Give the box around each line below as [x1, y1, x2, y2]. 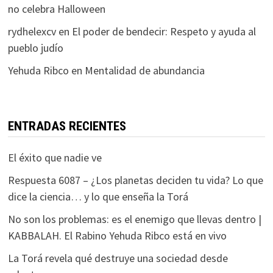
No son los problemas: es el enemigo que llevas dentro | [7, 212, 261, 226]
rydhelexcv [7, 24, 56, 38]
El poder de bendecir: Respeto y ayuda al [71, 24, 256, 38]
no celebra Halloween [7, 2, 105, 16]
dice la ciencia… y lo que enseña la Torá [7, 190, 188, 204]
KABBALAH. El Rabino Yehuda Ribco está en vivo [7, 229, 227, 243]
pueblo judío [7, 41, 63, 55]
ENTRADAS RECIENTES [7, 119, 126, 133]
